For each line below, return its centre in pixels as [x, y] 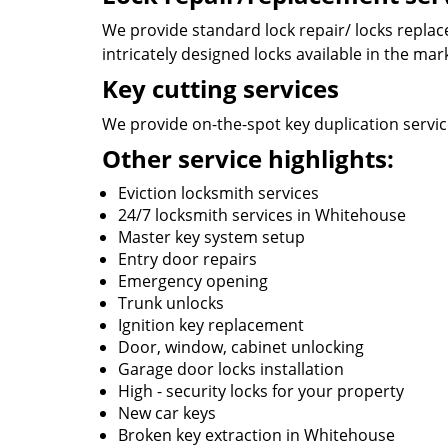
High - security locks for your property [261, 391]
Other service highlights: [248, 158]
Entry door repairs [187, 259]
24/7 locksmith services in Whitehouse [262, 215]
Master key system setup [211, 237]
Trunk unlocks [171, 303]
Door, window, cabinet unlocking [241, 347]
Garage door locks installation [231, 369]
